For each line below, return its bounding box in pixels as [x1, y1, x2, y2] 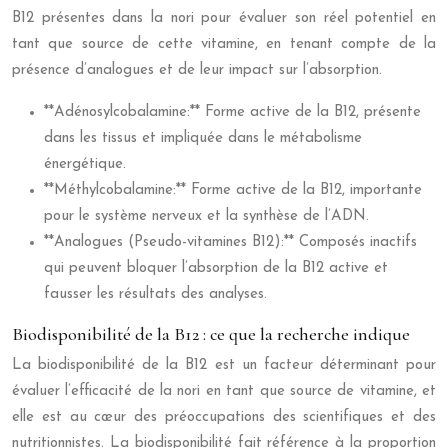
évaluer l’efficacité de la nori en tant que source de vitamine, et [12, 384, 436, 399]
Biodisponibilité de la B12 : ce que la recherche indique [12, 323, 410, 345]
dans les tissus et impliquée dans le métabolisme [44, 131, 362, 146]
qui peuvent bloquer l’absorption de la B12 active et [44, 261, 388, 276]
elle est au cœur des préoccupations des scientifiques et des [12, 410, 436, 425]
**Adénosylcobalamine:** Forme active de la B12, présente [44, 105, 421, 120]
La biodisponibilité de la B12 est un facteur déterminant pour [12, 358, 436, 373]
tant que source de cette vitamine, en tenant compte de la [12, 37, 436, 52]
